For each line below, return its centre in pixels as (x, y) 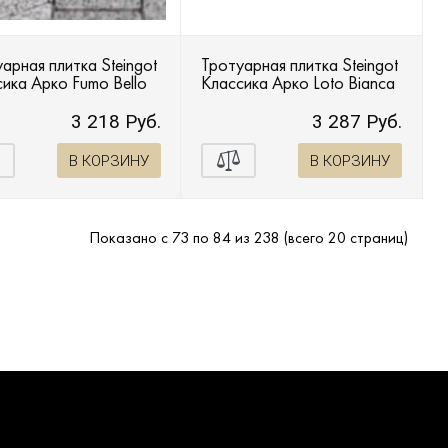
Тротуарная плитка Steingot (299, 65)
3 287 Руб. (357, 122)
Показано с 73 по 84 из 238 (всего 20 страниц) (248, 238)
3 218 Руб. (115, 122)
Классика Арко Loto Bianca (297, 83)
